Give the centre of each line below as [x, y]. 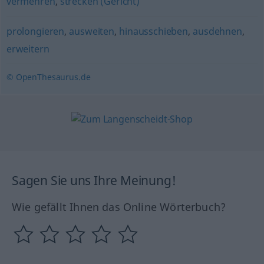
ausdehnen [217, 31]
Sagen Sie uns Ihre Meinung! [94, 181]
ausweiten [92, 31]
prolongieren [35, 31]
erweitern [28, 49]
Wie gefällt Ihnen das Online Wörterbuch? [119, 207]
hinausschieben [154, 31]
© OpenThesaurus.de [48, 77]
